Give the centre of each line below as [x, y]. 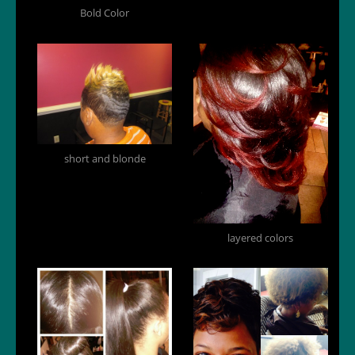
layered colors [261, 237]
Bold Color [105, 13]
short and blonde [105, 159]
